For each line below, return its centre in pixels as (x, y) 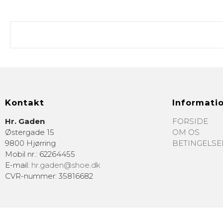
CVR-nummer (30, 176)
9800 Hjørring (30, 143)
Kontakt (25, 103)
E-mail (16, 165)
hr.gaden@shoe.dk (66, 165)
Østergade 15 (30, 132)
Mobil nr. (20, 154)
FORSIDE (190, 121)
